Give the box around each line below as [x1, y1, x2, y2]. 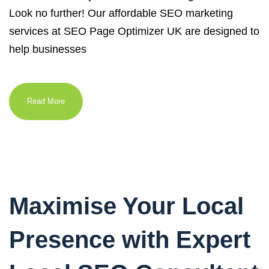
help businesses [9, 43, 86, 55]
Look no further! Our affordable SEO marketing [9, 7, 233, 19]
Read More [27, 97, 65, 106]
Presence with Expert [9, 226, 250, 253]
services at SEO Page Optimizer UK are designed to [9, 25, 259, 37]
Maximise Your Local [9, 193, 244, 219]
